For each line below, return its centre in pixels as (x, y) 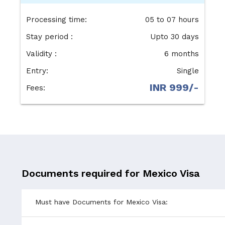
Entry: (37, 71)
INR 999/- (175, 88)
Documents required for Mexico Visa (111, 173)
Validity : (41, 54)
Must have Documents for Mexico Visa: (101, 202)
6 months (182, 54)
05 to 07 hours (172, 20)
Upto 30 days (175, 37)
